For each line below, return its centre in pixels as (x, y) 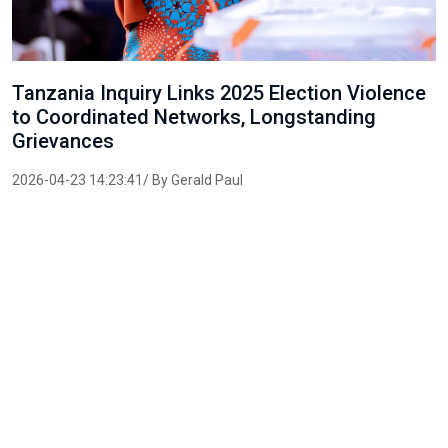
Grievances (63, 141)
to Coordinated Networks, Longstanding (194, 117)
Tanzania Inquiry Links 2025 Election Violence (219, 93)
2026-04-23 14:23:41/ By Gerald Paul (127, 180)
